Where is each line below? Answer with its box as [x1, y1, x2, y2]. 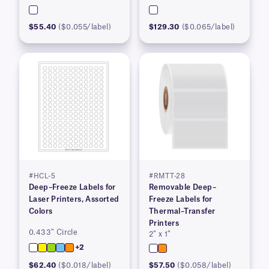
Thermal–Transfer [149, 208, 216, 216]
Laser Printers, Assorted [29, 196, 119, 204]
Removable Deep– [149, 184, 216, 192]
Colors [29, 208, 53, 216]
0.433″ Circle [29, 229, 78, 237]
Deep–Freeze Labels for [29, 184, 116, 192]
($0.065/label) [181, 23, 235, 31]
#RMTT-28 [149, 173, 185, 180]
